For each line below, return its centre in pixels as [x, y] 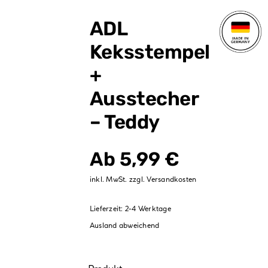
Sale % [39, 61]
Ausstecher [144, 99]
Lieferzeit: [107, 209]
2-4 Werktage [148, 209]
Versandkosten [172, 179]
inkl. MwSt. [108, 179]
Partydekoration [62, 32]
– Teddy [124, 122]
